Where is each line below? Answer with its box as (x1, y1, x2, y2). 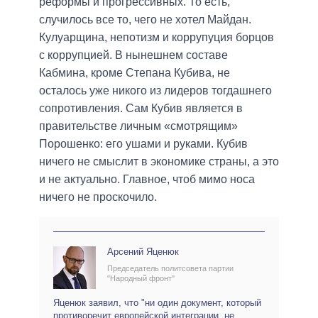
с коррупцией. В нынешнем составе (39, 49, 228, 62)
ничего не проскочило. (39, 191, 157, 204)
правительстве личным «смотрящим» (39, 120, 238, 133)
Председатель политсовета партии (107, 264, 234, 273)
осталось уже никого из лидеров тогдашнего (39, 84, 272, 97)
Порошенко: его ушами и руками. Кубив (39, 138, 248, 150)
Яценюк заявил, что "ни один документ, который (53, 297, 261, 309)
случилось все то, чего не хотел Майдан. (39, 13, 251, 26)
